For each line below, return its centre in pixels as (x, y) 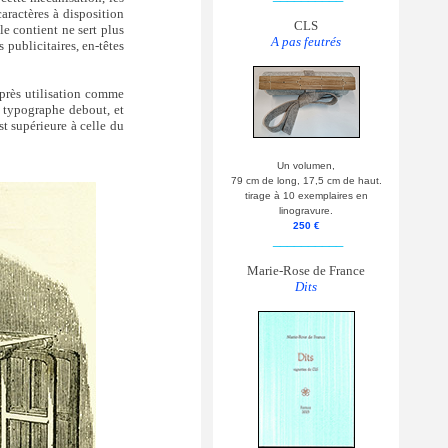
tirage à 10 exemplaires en (306, 196)
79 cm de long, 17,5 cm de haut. (306, 181)
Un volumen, (306, 166)
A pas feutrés (306, 42)
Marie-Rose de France (306, 271)
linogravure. (306, 211)
